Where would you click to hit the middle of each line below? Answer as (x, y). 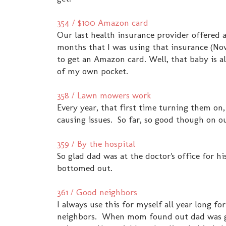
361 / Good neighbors (97, 192)
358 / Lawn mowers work (104, 95)
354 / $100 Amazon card (103, 23)
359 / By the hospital (96, 144)
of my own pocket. (93, 71)
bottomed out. (85, 168)
